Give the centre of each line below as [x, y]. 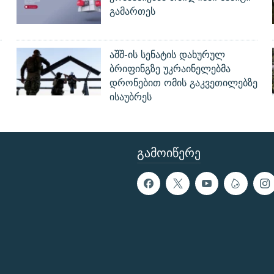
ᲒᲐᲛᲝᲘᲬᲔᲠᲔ [169, 153]
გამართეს [132, 12]
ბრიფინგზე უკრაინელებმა [170, 69]
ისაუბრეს [130, 97]
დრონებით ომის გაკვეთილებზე [183, 83]
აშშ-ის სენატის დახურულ [167, 55]
